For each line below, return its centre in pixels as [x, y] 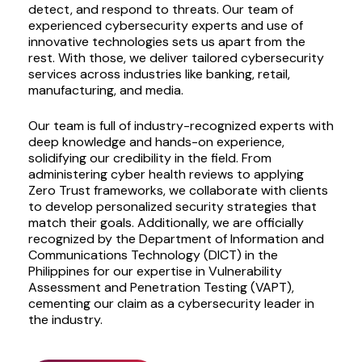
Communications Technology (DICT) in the [153, 255]
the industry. [65, 319]
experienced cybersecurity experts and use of [165, 25]
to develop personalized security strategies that [172, 206]
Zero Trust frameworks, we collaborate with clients [178, 190]
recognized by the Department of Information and [176, 238]
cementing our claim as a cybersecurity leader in [171, 303]
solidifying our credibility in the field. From [149, 158]
